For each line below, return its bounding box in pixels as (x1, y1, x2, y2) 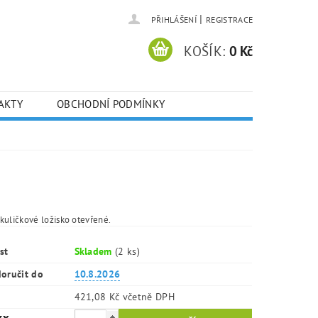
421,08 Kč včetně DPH (122, 290, 175, 303)
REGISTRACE (205, 14, 253, 25)
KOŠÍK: (184, 42, 226, 60)
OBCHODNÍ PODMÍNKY (56, 97, 165, 111)
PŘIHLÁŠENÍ (150, 14, 197, 25)
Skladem (74, 245, 116, 258)
